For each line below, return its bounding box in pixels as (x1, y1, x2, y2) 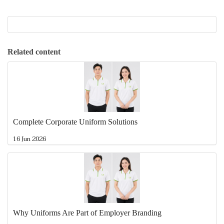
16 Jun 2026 (13, 133, 46, 145)
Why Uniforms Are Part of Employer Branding (13, 208, 161, 217)
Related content (7, 47, 60, 56)
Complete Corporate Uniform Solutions (13, 117, 137, 126)
